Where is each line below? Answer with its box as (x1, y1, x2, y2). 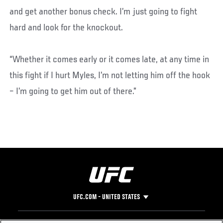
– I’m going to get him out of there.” (9, 87, 137, 97)
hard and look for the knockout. (9, 23, 123, 33)
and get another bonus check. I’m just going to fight (9, 7, 198, 17)
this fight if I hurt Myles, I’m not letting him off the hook (9, 71, 211, 81)
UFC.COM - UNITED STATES (73, 193, 140, 202)
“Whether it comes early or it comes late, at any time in (9, 55, 210, 65)
